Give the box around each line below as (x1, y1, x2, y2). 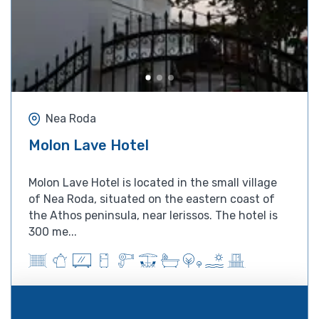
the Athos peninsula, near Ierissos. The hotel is (28, 208, 278, 222)
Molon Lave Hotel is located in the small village (28, 175, 277, 189)
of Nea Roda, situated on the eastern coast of (28, 192, 275, 206)
